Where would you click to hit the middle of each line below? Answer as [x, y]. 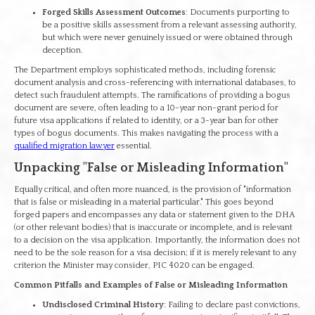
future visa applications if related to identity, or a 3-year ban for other [146, 121]
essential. [133, 146]
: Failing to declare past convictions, [232, 305]
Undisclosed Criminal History [103, 305]
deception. [63, 50]
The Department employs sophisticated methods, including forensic [145, 70]
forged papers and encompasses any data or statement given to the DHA [155, 215]
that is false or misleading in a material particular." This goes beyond [144, 202]
